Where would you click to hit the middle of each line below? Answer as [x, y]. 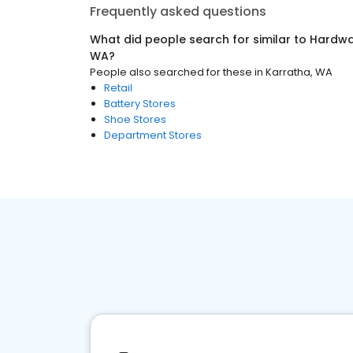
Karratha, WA [299, 72]
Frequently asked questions [178, 11]
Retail [118, 88]
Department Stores [153, 135]
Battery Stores [140, 104]
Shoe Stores [135, 119]
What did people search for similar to [200, 39]
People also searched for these [171, 72]
